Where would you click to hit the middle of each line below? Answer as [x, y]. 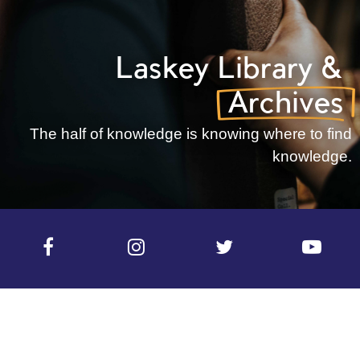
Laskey [167, 71]
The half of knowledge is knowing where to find [191, 134]
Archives [286, 105]
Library [270, 71]
